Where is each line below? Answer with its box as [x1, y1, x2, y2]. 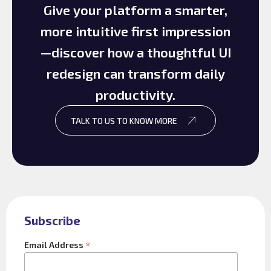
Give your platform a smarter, [44, 2, 227, 18]
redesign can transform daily [46, 65, 225, 82]
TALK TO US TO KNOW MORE [71, 115, 177, 126]
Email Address [24, 240, 85, 250]
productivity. [96, 87, 175, 103]
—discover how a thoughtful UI [40, 44, 231, 60]
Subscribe [24, 213, 80, 228]
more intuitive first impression [41, 23, 230, 39]
